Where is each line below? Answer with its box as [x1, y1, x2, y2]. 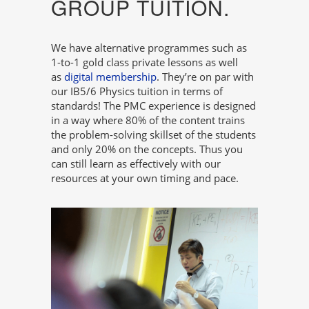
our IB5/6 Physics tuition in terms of [51, 84, 223, 99]
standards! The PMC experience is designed [51, 99, 256, 113]
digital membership [64, 70, 157, 84]
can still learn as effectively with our [51, 157, 221, 171]
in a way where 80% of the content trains [51, 113, 245, 128]
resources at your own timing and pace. [51, 171, 239, 186]
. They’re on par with [157, 70, 254, 84]
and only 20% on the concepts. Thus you [51, 142, 243, 157]
